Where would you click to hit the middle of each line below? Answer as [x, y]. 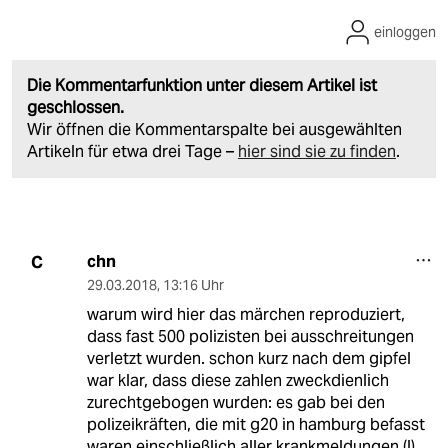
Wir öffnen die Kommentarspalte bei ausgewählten [214, 130]
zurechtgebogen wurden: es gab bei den [235, 403]
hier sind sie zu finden [317, 152]
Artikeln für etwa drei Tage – [132, 152]
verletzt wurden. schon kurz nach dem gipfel [248, 359]
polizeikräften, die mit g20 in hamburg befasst [255, 425]
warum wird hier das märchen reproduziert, [245, 315]
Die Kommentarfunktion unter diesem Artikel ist [202, 86]
